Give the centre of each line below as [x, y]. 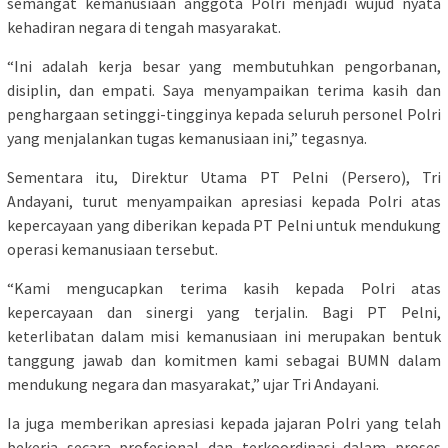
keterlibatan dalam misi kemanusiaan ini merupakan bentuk [224, 335]
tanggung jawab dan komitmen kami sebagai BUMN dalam [224, 359]
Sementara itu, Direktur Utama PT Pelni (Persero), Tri [224, 176]
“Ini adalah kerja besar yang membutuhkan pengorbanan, [224, 65]
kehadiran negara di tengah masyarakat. [144, 26]
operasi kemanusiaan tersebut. [112, 248]
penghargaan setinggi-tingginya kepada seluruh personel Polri [224, 113]
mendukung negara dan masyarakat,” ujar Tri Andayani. [193, 383]
